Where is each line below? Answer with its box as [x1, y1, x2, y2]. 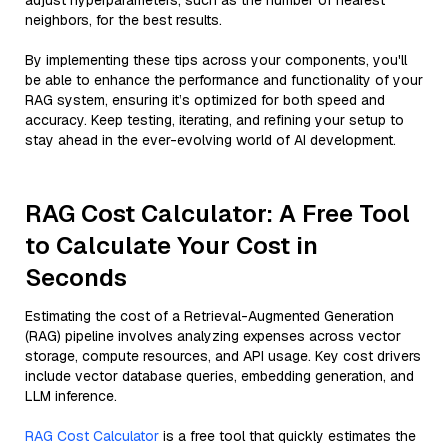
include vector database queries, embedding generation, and [25, 367, 414, 385]
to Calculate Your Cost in [25, 230, 318, 261]
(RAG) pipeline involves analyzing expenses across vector [25, 327, 401, 345]
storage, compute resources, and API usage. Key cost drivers [25, 347, 421, 365]
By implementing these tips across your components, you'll [25, 51, 407, 69]
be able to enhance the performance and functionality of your [25, 71, 423, 89]
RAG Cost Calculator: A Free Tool [25, 198, 410, 229]
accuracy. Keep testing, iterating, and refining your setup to [25, 111, 404, 129]
